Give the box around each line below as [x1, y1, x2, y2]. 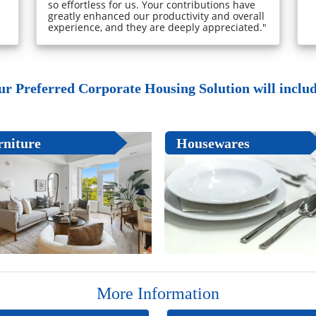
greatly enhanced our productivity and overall [48, 8, 265, 23]
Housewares [176, 135, 250, 151]
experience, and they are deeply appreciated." [48, 20, 267, 34]
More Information [97, 284, 219, 303]
